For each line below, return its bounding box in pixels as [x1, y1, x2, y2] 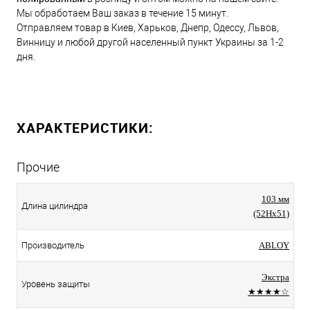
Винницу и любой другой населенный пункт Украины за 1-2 [17, 36, 284, 48]
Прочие [17, 159, 60, 174]
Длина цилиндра [21, 200, 88, 211]
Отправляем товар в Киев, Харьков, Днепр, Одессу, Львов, [17, 21, 279, 33]
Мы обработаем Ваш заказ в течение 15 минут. [17, 7, 228, 19]
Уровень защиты [21, 278, 90, 289]
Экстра [262, 271, 289, 282]
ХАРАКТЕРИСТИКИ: [17, 118, 154, 137]
